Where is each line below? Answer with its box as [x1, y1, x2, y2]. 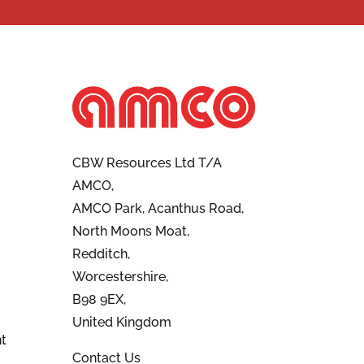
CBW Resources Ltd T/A [72, 155, 223, 171]
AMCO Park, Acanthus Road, [72, 201, 245, 217]
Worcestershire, [72, 269, 169, 285]
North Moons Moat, [72, 223, 190, 240]
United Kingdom [72, 314, 172, 331]
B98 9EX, [72, 292, 127, 308]
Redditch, [72, 246, 131, 262]
